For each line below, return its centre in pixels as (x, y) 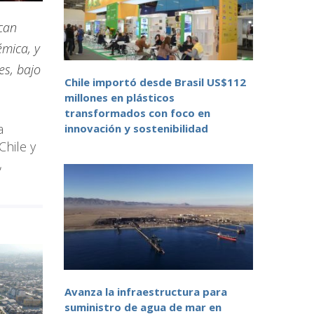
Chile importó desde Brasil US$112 (155, 82)
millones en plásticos (120, 98)
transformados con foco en (137, 113)
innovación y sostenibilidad (136, 129)
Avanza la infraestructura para (146, 292)
